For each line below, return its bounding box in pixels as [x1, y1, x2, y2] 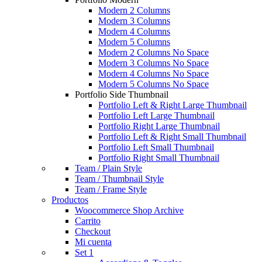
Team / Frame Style [75, 184, 147, 194]
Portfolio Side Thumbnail [75, 89, 168, 99]
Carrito [75, 215, 101, 226]
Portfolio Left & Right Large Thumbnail [98, 99, 247, 110]
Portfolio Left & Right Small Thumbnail [98, 131, 246, 142]
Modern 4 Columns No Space [98, 68, 209, 78]
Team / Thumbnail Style [75, 173, 164, 184]
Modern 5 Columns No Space [98, 78, 209, 89]
